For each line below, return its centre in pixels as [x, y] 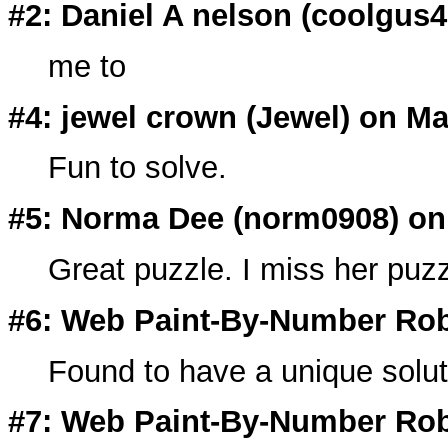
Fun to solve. [137, 168]
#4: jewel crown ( [132, 117]
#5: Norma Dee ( [125, 219]
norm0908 [316, 219]
